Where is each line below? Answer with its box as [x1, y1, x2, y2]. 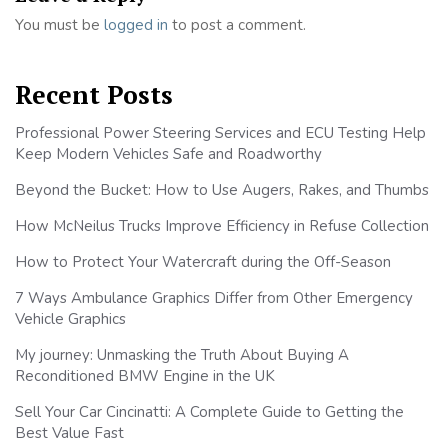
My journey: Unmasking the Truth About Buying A [15, 345, 349, 366]
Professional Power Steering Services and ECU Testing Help [15, 123, 426, 144]
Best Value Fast [15, 423, 124, 444]
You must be [15, 15, 104, 36]
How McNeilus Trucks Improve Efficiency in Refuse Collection [15, 216, 429, 237]
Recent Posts [15, 78, 173, 112]
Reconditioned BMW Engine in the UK [15, 366, 275, 387]
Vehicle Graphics [15, 309, 126, 330]
